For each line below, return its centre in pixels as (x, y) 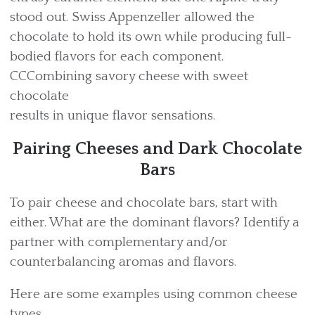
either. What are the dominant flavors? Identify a (155, 223)
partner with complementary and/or (119, 242)
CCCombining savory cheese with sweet (129, 76)
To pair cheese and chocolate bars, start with (144, 203)
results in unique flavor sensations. (112, 116)
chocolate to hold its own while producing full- (151, 37)
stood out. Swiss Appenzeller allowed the (132, 17)
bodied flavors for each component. (120, 57)
